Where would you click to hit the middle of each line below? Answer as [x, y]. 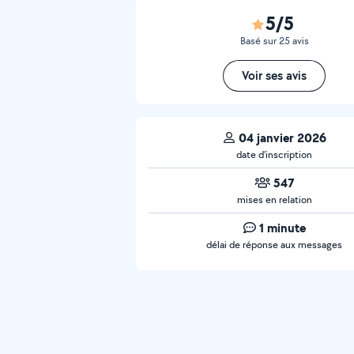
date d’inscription [274, 154]
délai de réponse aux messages [274, 245]
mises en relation [274, 200]
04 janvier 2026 [282, 137]
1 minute [282, 228]
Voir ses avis [274, 75]
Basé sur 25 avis [274, 41]
